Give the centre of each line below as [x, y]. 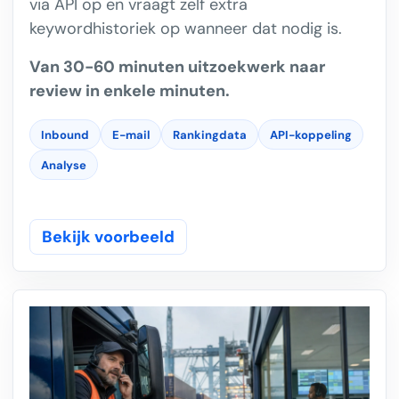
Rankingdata [210, 134]
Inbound [65, 134]
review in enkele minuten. [130, 91]
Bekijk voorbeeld [108, 237]
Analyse [64, 165]
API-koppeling [311, 134]
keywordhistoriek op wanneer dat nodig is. [186, 29]
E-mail [131, 134]
